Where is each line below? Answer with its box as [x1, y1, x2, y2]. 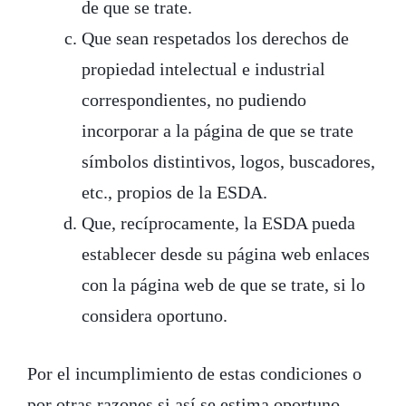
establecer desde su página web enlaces [82, 243, 370, 264]
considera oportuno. [82, 304, 227, 325]
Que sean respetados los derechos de [82, 27, 349, 48]
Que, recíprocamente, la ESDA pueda [82, 212, 355, 233]
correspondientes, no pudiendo [82, 89, 306, 110]
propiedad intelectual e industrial [82, 58, 325, 79]
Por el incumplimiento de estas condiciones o [27, 362, 362, 383]
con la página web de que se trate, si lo [82, 274, 365, 295]
